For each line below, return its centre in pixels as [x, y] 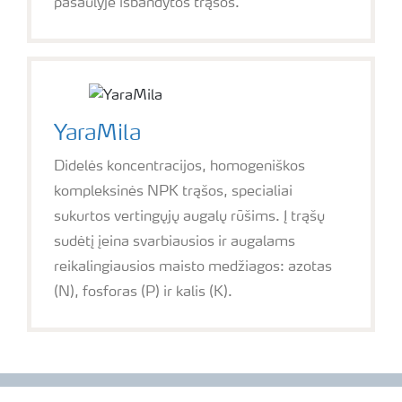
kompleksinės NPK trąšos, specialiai [173, 192]
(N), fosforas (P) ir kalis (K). [143, 293]
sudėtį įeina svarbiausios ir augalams [175, 242]
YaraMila [97, 135]
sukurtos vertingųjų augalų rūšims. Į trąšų [189, 217]
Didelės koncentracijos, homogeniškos [179, 167]
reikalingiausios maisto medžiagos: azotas [193, 267]
